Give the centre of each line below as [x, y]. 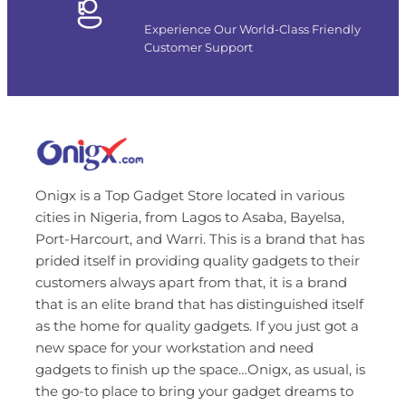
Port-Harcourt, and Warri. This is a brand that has [199, 239]
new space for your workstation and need [174, 348]
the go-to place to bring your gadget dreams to [194, 391]
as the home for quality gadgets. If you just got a [197, 326]
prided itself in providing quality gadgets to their [197, 261]
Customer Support [198, 48]
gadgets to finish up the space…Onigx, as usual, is [200, 370]
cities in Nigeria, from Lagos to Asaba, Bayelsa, [189, 217]
